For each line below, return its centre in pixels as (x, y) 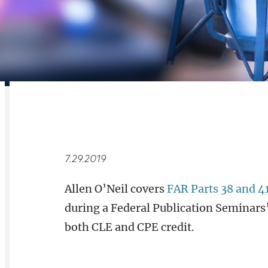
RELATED (45, 114)
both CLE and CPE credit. (129, 227)
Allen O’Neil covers (115, 189)
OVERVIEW (112, 114)
